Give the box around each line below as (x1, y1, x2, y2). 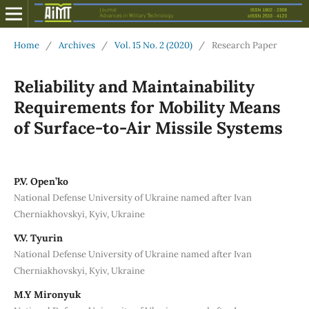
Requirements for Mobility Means (13, 96, 281, 118)
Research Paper (211, 39, 277, 51)
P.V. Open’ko (13, 175, 68, 188)
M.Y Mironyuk (13, 288, 81, 301)
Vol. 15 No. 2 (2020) (114, 39, 192, 51)
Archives (58, 39, 95, 51)
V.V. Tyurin (13, 231, 63, 244)
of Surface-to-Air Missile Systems (13, 117, 283, 139)
